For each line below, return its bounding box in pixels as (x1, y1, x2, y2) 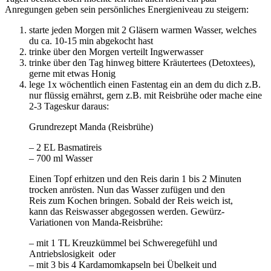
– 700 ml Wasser (29, 153, 93, 164)
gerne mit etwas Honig (29, 68, 116, 79)
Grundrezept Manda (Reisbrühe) (29, 122, 153, 132)
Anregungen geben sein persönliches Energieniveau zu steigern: (5, 4, 249, 15)
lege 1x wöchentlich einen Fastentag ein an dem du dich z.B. (29, 79, 261, 90)
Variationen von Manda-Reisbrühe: (29, 217, 163, 228)
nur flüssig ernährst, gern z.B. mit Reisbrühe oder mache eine (29, 90, 262, 101)
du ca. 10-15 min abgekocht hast (29, 36, 153, 47)
